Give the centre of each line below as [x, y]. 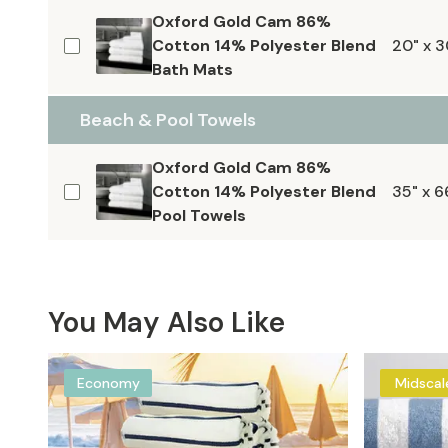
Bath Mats [192, 69]
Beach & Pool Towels [168, 120]
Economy [108, 383]
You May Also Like [166, 322]
